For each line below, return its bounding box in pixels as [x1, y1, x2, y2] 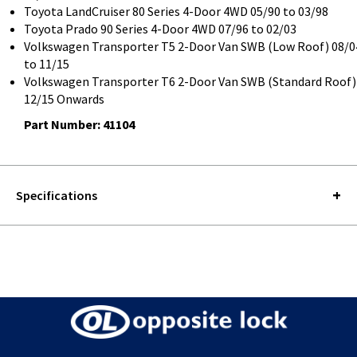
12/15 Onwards [24, 91, 104, 108]
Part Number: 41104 [24, 116, 135, 133]
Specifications [16, 187, 97, 204]
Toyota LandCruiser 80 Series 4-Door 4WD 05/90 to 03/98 [24, 3, 328, 20]
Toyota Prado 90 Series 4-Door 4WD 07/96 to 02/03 [24, 21, 296, 37]
